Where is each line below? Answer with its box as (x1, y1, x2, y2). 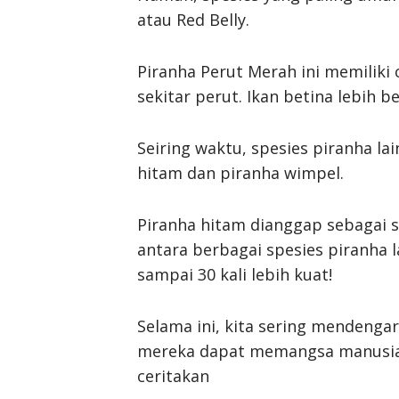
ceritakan (137, 364, 209, 387)
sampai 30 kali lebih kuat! (137, 263, 332, 285)
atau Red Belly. (137, 8, 249, 30)
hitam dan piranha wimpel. (137, 161, 344, 183)
